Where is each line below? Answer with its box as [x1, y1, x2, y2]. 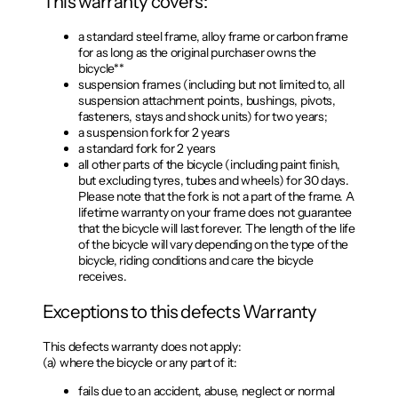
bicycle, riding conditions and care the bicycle [78, 252, 314, 269]
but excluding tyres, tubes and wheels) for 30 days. [78, 172, 349, 189]
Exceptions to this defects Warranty [43, 299, 317, 322]
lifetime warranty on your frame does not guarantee [78, 204, 353, 221]
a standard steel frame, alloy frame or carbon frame [78, 28, 348, 45]
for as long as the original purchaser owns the [78, 44, 317, 61]
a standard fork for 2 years [78, 140, 216, 157]
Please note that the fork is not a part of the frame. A [78, 188, 354, 205]
